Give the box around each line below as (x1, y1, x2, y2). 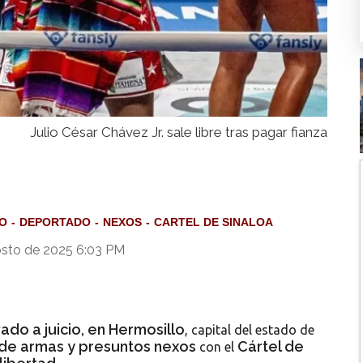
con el (196, 340, 237, 355)
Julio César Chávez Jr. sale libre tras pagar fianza (30, 124, 327, 141)
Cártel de (237, 338, 304, 356)
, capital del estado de (185, 322, 314, 338)
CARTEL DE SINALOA (154, 216, 273, 229)
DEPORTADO (19, 216, 91, 229)
